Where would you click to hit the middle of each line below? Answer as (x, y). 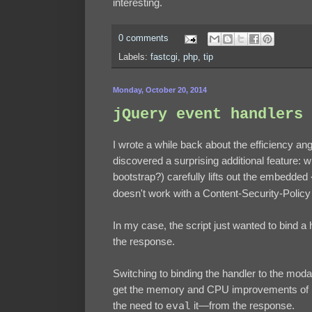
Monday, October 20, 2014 (160, 90)
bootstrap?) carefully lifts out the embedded (212, 176)
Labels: (134, 57)
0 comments (143, 39)
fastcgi (164, 57)
